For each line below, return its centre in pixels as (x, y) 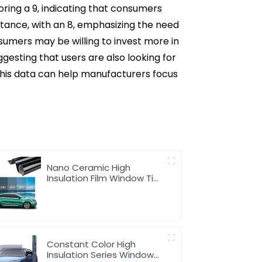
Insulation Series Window (101, 254)
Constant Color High (92, 244)
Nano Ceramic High (89, 168)
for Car (62, 189)
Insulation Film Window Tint (105, 178)
